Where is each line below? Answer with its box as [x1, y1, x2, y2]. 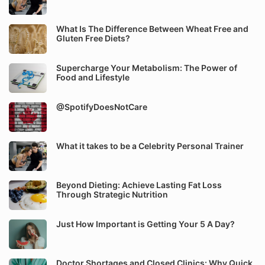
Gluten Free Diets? [56, 33, 130, 43]
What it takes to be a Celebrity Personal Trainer [56, 141, 244, 151]
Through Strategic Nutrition [56, 189, 168, 199]
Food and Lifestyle [56, 72, 130, 82]
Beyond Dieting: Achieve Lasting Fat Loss [56, 180, 222, 190]
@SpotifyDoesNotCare [56, 102, 147, 112]
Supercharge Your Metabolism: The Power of [56, 63, 237, 73]
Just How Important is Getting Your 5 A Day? [56, 219, 235, 229]
